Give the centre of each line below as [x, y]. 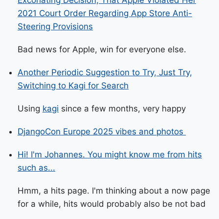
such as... [36, 168]
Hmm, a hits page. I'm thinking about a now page [114, 191]
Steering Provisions [55, 26]
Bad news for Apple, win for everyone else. [102, 49]
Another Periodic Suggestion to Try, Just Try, [105, 72]
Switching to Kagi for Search [73, 86]
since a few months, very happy [122, 109]
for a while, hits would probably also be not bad [112, 204]
